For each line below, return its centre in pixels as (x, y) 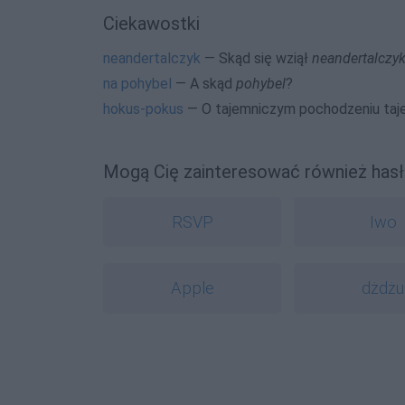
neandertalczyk (152, 58)
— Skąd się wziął (256, 58)
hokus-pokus (143, 108)
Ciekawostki (151, 23)
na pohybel (137, 83)
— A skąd (204, 83)
